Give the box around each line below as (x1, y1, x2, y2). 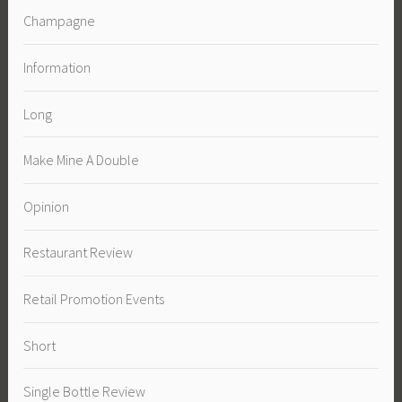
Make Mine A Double (23, 151, 140, 170)
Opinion (23, 197, 70, 215)
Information (23, 58, 92, 77)
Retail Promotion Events (23, 290, 165, 309)
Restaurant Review (23, 243, 134, 262)
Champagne (23, 12, 96, 31)
